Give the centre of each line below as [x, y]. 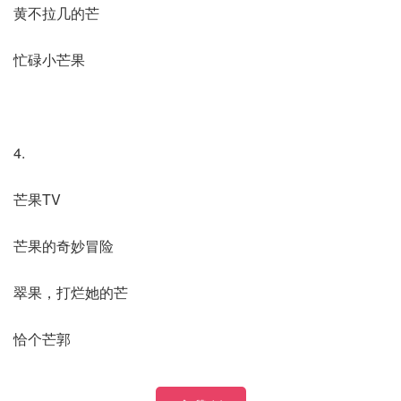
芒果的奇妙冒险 [64, 246]
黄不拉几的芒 [56, 13]
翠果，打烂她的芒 [71, 292]
